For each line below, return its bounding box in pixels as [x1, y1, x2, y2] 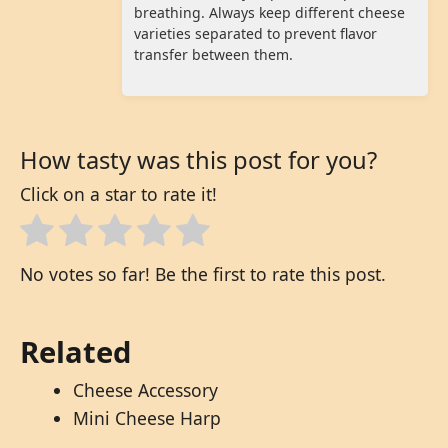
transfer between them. [134, 45, 293, 65]
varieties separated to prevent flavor [134, 24, 377, 44]
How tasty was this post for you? [20, 143, 377, 176]
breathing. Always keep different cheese [134, 3, 405, 23]
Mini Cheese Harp [72, 406, 221, 431]
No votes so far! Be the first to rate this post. [20, 262, 386, 287]
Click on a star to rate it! [20, 181, 217, 206]
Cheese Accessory [72, 378, 218, 403]
